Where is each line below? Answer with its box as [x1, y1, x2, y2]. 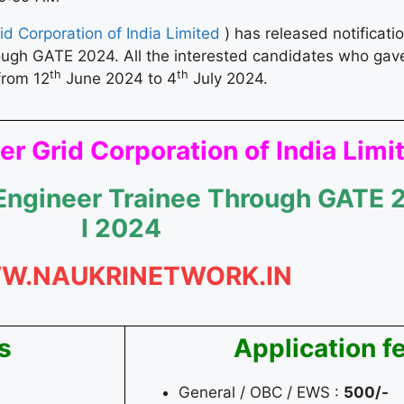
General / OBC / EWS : [179, 383, 344, 402]
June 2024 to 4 [61, 69, 177, 87]
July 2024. [188, 69, 268, 87]
